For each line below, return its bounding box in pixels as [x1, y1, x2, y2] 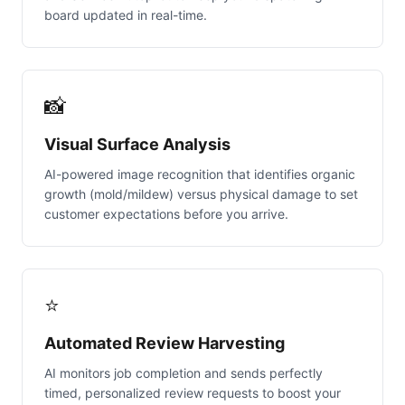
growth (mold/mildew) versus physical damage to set [44, 186, 358, 202]
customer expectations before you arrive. [44, 206, 288, 222]
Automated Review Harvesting [44, 334, 285, 353]
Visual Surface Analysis [44, 135, 231, 155]
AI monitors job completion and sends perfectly [44, 365, 323, 381]
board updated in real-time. [44, 7, 207, 24]
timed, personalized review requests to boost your [44, 385, 341, 401]
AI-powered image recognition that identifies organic [44, 166, 355, 183]
